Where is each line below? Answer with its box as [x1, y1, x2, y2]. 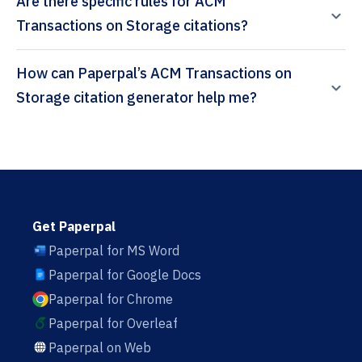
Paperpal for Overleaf [48, 315, 178, 332]
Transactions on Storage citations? [16, 16, 248, 36]
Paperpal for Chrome [48, 291, 173, 308]
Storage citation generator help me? [74, 88, 257, 107]
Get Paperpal [32, 218, 116, 235]
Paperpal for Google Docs [48, 267, 201, 284]
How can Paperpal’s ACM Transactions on [16, 64, 78, 83]
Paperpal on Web [48, 339, 151, 356]
